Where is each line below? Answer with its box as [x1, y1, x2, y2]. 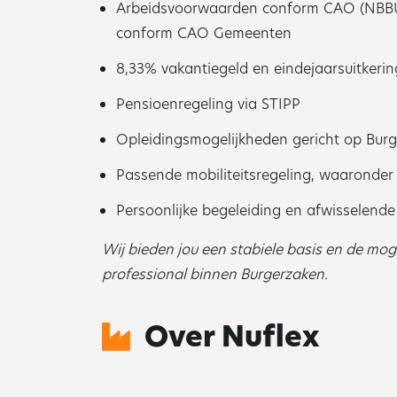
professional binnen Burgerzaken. [102, 264, 328, 284]
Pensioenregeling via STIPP [116, 94, 300, 114]
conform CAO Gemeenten [116, 23, 292, 43]
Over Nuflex [144, 316, 319, 356]
